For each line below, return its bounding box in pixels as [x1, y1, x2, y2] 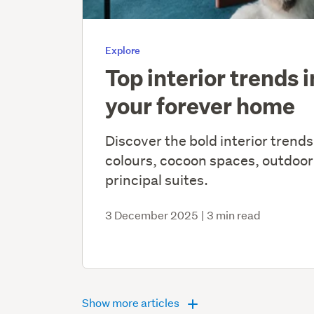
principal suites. [105, 170, 209, 189]
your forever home [105, 90, 296, 120]
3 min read [207, 207, 261, 222]
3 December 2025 [105, 207, 199, 222]
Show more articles [82, 295, 182, 310]
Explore [105, 43, 141, 57]
